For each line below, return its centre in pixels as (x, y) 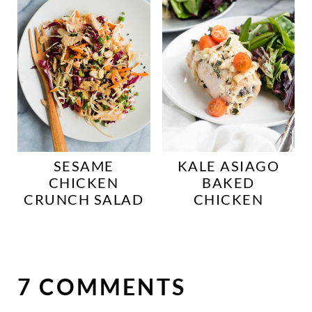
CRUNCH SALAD (84, 200)
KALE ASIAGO (228, 166)
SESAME (84, 166)
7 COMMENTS (101, 287)
